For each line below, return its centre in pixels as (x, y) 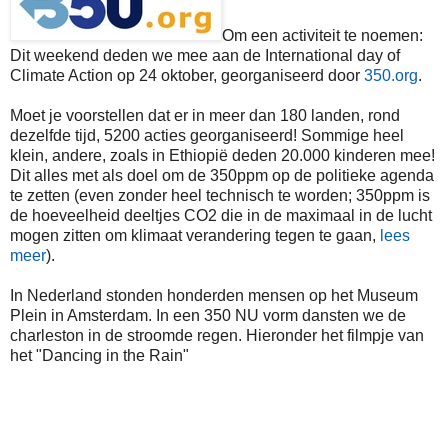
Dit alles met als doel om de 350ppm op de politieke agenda (222, 175)
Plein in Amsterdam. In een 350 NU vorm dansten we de (208, 315)
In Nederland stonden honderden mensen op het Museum (214, 295)
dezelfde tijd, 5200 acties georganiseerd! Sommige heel (207, 135)
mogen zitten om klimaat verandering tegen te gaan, (195, 235)
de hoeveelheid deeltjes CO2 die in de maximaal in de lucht (221, 215)
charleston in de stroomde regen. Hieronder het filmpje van (217, 335)
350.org (391, 75)
